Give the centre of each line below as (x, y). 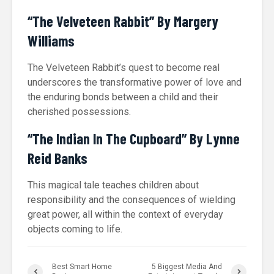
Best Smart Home (82, 267)
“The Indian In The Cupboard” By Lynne (134, 139)
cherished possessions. (79, 112)
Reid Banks (57, 158)
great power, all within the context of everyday (125, 214)
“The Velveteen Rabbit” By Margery (123, 21)
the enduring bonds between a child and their (123, 97)
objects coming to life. (75, 229)
